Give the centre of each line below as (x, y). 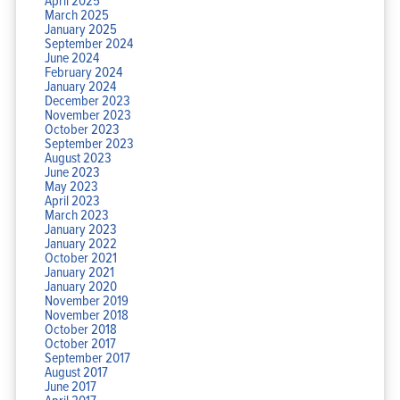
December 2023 (87, 100)
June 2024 (71, 57)
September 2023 (89, 142)
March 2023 (76, 214)
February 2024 (83, 71)
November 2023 (87, 114)
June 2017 (70, 385)
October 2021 (80, 257)
